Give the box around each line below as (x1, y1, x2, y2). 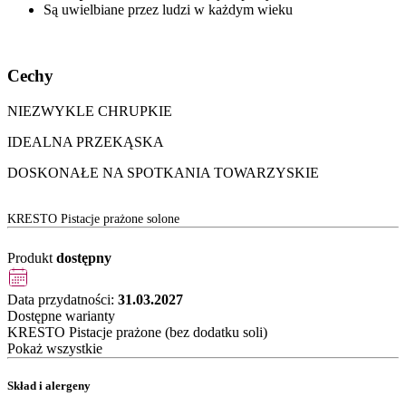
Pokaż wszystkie (7, 340, 102, 356)
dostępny (56, 249, 111, 266)
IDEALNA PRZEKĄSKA (7, 133, 164, 150)
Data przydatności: (7, 291, 118, 307)
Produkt (7, 249, 56, 266)
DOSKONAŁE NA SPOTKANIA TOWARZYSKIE (7, 164, 319, 180)
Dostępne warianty (7, 307, 115, 324)
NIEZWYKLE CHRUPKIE (7, 102, 172, 119)
